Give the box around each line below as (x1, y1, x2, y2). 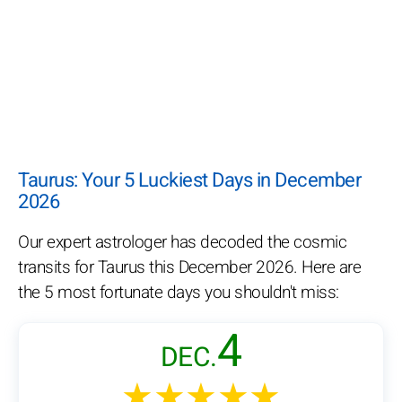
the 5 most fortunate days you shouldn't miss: (18, 280, 339, 306)
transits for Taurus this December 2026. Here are (18, 255, 361, 281)
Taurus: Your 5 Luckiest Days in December (18, 166, 361, 196)
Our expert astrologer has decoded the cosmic (18, 230, 346, 256)
